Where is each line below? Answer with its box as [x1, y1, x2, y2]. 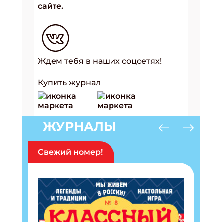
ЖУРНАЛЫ [43, 119, 116, 134]
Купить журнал [38, 78, 101, 88]
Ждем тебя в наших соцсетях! [38, 56, 162, 66]
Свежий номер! [38, 147, 103, 157]
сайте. [38, 1, 63, 11]
